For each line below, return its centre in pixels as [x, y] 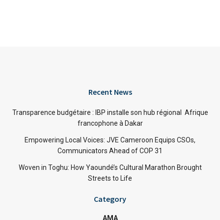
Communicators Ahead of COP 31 [110, 151]
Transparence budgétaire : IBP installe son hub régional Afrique [110, 113]
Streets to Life [110, 179]
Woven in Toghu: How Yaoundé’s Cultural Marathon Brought [110, 168]
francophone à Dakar [110, 124]
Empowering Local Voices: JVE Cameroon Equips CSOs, [110, 140]
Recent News [110, 92]
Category [110, 199]
